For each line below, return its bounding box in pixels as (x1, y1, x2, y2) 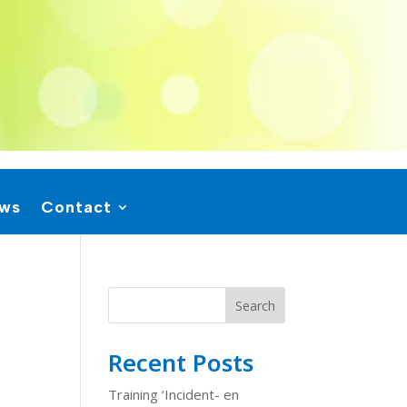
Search (234, 297, 275, 315)
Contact (41, 197, 112, 218)
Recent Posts (108, 346, 254, 380)
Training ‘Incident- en (108, 385, 240, 404)
